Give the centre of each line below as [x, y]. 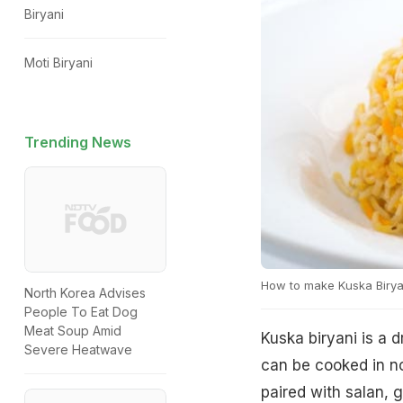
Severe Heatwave [78, 350]
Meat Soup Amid [73, 331]
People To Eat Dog [81, 312]
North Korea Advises [85, 293]
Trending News [78, 142]
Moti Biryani [58, 63]
